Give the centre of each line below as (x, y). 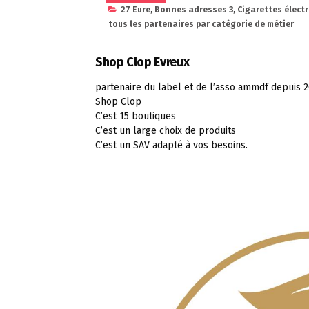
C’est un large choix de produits (166, 131)
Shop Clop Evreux (142, 62)
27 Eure (136, 10)
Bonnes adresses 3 (194, 10)
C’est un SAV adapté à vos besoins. (171, 145)
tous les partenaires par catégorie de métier (201, 24)
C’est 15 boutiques (136, 116)
